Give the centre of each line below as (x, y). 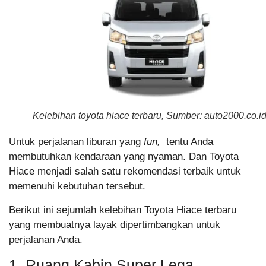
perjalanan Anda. (46, 239)
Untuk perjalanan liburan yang (76, 142)
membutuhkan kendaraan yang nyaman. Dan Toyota (124, 157)
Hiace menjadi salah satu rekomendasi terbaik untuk (125, 172)
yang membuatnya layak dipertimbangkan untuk (115, 224)
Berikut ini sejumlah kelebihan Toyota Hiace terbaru (123, 210)
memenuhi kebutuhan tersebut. (77, 186)
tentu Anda (188, 142)
